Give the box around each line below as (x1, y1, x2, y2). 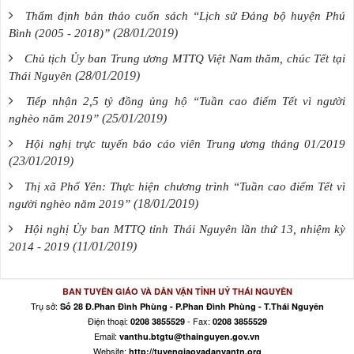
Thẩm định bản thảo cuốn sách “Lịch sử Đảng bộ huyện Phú (25, 9, 346, 22)
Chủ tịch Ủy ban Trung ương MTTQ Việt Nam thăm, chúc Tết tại (24, 51, 346, 65)
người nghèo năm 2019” (9, 197, 130, 210)
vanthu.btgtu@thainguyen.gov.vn (119, 330, 260, 342)
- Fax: (184, 314, 213, 327)
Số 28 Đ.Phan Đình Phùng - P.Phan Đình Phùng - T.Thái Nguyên (59, 299, 324, 312)
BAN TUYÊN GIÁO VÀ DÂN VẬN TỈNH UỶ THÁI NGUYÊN (62, 284, 292, 297)
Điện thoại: (87, 314, 130, 327)
